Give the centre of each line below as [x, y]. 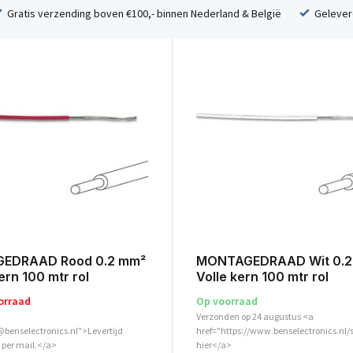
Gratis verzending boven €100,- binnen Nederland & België [143, 13]
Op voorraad [227, 301]
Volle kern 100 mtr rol [262, 277]
